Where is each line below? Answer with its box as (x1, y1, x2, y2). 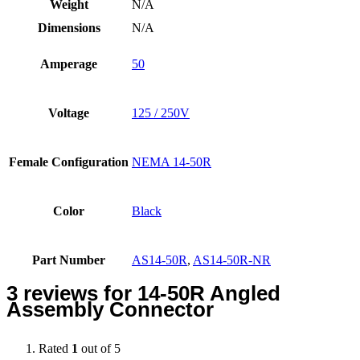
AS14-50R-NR (193, 252, 271, 267)
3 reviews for (6, 281, 137, 305)
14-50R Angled (137, 281, 280, 305)
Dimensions (37, 20, 100, 35)
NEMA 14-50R (132, 154, 211, 169)
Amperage (40, 56, 97, 71)
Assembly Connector (6, 297, 214, 321)
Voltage (48, 105, 89, 120)
